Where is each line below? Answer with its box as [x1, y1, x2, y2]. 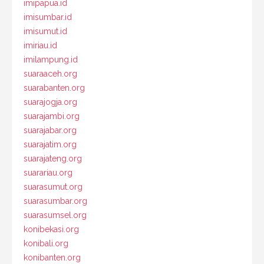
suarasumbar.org [24, 196, 87, 206]
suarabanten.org [24, 82, 85, 93]
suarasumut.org [24, 181, 82, 192]
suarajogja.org [24, 97, 77, 107]
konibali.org [24, 238, 68, 248]
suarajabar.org [24, 125, 77, 135]
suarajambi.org [24, 111, 80, 121]
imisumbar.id [24, 12, 72, 22]
